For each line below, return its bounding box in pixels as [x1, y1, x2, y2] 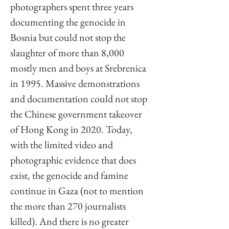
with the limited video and [10, 138, 115, 152]
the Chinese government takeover [10, 107, 144, 121]
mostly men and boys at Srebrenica [10, 61, 148, 75]
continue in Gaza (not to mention [10, 184, 146, 198]
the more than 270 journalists [10, 199, 128, 213]
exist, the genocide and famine [10, 169, 130, 182]
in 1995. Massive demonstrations [10, 77, 142, 90]
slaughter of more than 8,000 [10, 46, 126, 60]
